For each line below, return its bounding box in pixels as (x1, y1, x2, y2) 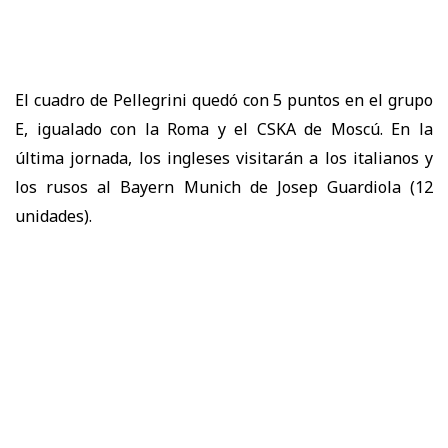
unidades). (15, 204, 92, 227)
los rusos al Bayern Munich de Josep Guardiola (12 (15, 175, 433, 198)
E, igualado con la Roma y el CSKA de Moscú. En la (15, 117, 433, 140)
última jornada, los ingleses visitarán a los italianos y (15, 146, 433, 169)
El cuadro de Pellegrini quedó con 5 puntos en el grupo (15, 88, 433, 111)
